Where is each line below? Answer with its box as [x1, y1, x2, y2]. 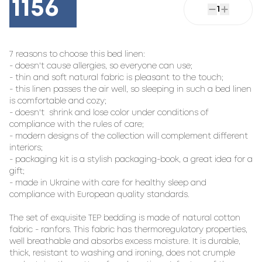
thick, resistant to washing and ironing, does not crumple [9, 250, 235, 257]
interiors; [9, 144, 43, 151]
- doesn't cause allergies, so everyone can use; [9, 63, 192, 70]
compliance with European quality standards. [9, 191, 189, 198]
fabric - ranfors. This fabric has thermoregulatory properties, [9, 226, 247, 233]
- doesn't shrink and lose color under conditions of [9, 109, 209, 116]
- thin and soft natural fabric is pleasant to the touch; [9, 74, 223, 81]
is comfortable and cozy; [9, 98, 106, 105]
